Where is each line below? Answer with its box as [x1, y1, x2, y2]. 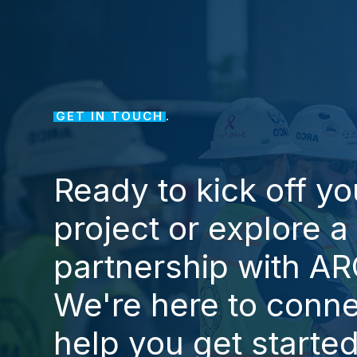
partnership [53, 247, 229, 287]
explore [208, 209, 322, 249]
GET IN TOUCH [56, 108, 164, 124]
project [53, 209, 160, 249]
